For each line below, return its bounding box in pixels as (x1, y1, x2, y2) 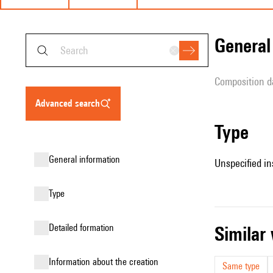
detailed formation (54, 222, 114, 233)
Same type (222, 260, 260, 272)
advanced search (41, 97, 100, 109)
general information (54, 154, 120, 165)
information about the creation (51, 256, 158, 268)
